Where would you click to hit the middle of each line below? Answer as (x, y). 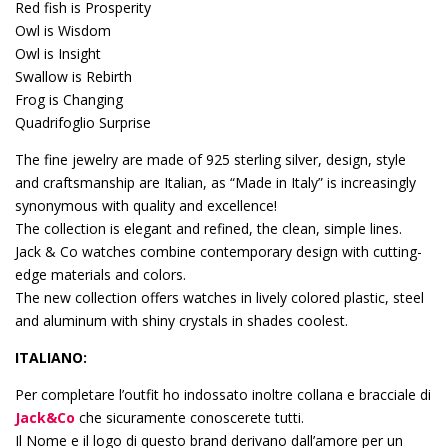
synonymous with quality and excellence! (146, 205)
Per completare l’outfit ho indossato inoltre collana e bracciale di (223, 394)
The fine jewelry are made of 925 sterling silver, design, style (210, 159)
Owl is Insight (58, 53)
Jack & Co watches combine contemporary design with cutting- (218, 251)
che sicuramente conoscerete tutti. (191, 417)
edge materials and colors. (100, 274)
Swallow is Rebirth (73, 76)
